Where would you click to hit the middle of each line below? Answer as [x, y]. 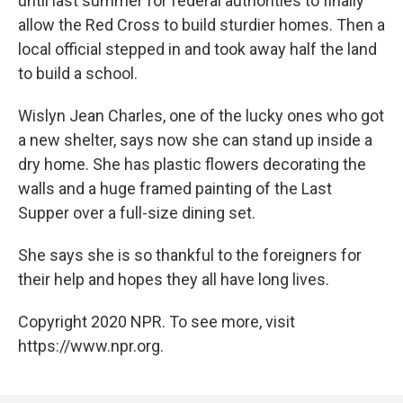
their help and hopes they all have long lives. [174, 280]
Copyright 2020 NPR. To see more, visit [157, 322]
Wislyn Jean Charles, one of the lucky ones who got [201, 116]
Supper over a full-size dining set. [137, 213]
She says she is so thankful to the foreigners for [190, 255]
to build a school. [78, 74]
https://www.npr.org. [91, 346]
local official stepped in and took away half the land [197, 49]
